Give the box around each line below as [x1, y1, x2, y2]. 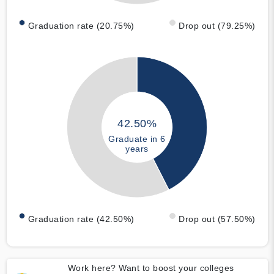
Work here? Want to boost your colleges [67, 262, 234, 273]
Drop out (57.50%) [179, 213, 256, 224]
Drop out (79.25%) [179, 21, 256, 31]
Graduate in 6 [108, 134, 166, 144]
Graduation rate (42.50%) [28, 213, 135, 224]
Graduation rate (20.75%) [28, 21, 135, 31]
